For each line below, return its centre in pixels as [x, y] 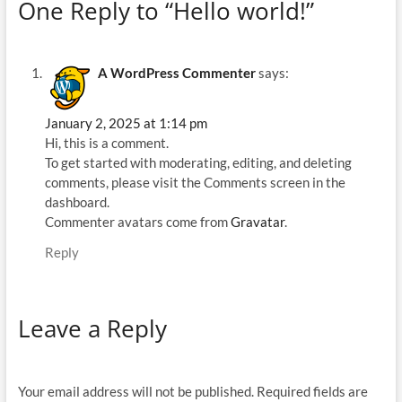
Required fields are [312, 391]
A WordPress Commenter [176, 73]
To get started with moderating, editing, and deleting [198, 163]
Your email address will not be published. [135, 391]
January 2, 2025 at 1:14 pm [126, 123]
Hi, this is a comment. [106, 143]
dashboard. [77, 202]
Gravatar [257, 222]
